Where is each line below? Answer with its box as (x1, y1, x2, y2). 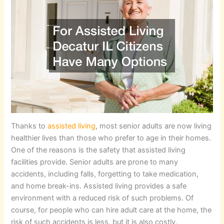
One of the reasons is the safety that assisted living (11, 145, 186, 155)
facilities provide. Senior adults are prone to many (11, 157, 178, 167)
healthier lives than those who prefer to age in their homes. (11, 133, 211, 143)
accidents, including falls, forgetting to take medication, (11, 169, 199, 179)
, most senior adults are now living (95, 121, 212, 131)
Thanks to (11, 121, 48, 131)
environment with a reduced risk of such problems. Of (11, 193, 194, 203)
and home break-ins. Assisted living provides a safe (11, 181, 187, 191)
